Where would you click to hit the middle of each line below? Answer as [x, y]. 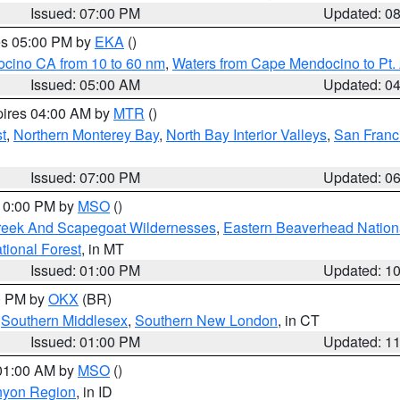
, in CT [299, 320]
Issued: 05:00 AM [86, 84]
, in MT [103, 249]
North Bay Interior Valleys [246, 134]
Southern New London [206, 320]
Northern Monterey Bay [86, 134]
